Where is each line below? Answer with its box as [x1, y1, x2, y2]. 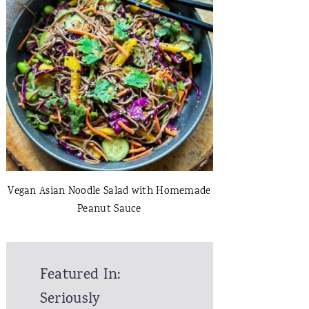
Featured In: [39, 265, 121, 287]
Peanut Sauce [77, 202, 141, 218]
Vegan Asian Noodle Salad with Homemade [8, 184, 211, 200]
